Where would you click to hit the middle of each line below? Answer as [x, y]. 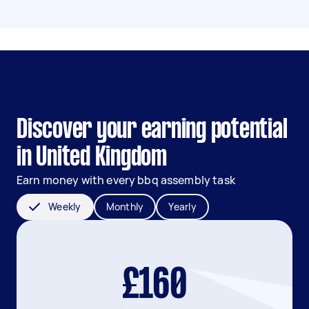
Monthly [125, 207]
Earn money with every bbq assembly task [126, 180]
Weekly [65, 207]
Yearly [182, 207]
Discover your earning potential [152, 130]
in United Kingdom [92, 158]
